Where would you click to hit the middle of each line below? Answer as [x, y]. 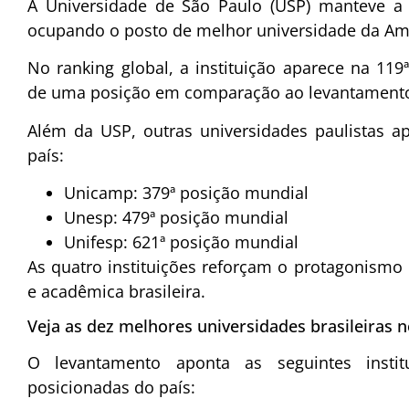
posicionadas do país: [111, 388]
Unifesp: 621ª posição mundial [181, 242]
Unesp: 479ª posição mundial [176, 218]
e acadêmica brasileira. [116, 292]
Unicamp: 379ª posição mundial [186, 193]
